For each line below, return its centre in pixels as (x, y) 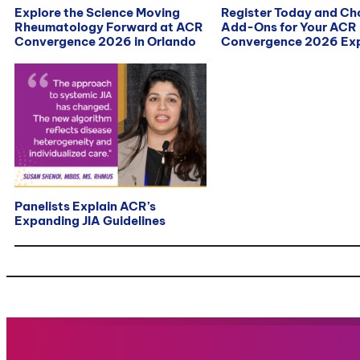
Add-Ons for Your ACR (289, 27)
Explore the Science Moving (97, 13)
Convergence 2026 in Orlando (105, 42)
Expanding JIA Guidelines (90, 221)
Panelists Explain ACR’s (85, 207)
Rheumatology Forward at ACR (109, 27)
